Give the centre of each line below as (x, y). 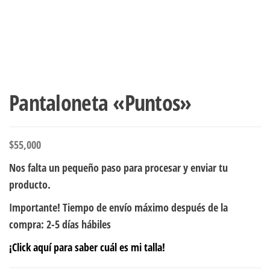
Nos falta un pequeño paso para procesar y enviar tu (118, 167)
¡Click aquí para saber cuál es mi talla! (87, 247)
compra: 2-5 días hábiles (60, 224)
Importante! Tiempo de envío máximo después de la (118, 207)
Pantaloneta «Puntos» (100, 102)
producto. (30, 184)
